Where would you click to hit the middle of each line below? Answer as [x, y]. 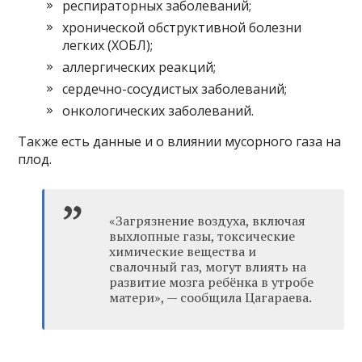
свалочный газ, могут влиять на [208, 267]
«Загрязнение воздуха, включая [208, 221]
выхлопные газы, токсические [202, 236]
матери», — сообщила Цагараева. [211, 298]
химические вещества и [183, 252]
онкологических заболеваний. [158, 111]
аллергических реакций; [139, 67]
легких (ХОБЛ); [108, 46]
